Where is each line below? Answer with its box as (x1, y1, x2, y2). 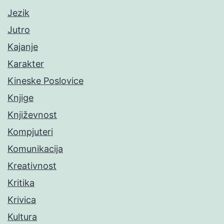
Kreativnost (7, 160, 56, 171)
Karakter (7, 58, 44, 69)
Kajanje (7, 41, 38, 52)
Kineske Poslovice (7, 75, 83, 86)
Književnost (7, 109, 57, 120)
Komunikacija (7, 143, 63, 154)
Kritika (7, 177, 34, 188)
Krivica (7, 194, 36, 205)
